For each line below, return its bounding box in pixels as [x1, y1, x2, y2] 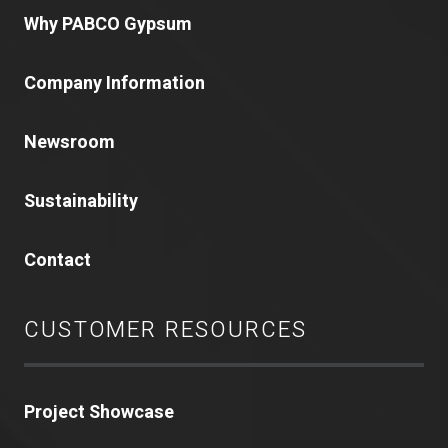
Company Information [24, 70, 205, 98]
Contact [24, 247, 91, 275]
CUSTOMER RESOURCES [24, 314, 308, 347]
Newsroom [24, 129, 115, 157]
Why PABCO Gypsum [24, 11, 192, 39]
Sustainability [24, 188, 138, 216]
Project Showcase [24, 399, 174, 427]
